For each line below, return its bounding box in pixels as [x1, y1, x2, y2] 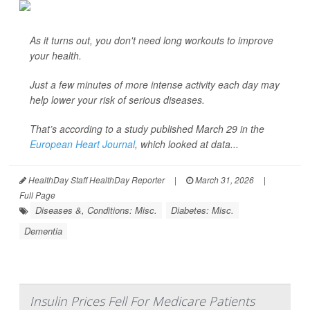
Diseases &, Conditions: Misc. [35, 203, 157, 217]
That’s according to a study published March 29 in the [30, 122, 264, 136]
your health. [30, 48, 82, 62]
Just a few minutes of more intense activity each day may [30, 77, 280, 91]
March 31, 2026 [193, 174, 254, 185]
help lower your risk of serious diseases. [30, 93, 205, 107]
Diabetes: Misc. [171, 203, 234, 217]
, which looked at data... [135, 137, 239, 151]
